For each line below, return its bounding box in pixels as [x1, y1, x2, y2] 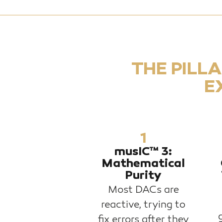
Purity [125, 168, 162, 183]
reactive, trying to [101, 198, 186, 211]
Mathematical [102, 157, 185, 171]
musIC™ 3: [114, 145, 172, 160]
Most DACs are [108, 183, 179, 196]
